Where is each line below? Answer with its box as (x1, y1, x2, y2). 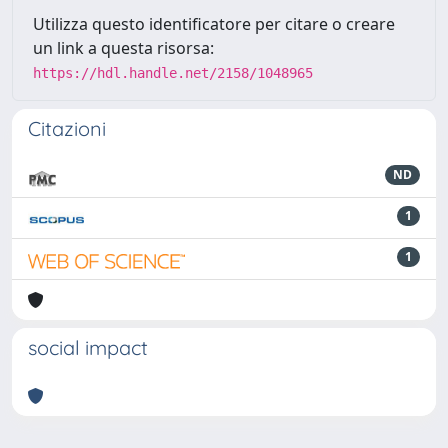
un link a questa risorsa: (33, 37, 214, 59)
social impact (28, 335, 148, 360)
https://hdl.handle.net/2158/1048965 (33, 65, 313, 81)
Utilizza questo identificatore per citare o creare (33, 13, 395, 35)
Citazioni (28, 116, 106, 141)
